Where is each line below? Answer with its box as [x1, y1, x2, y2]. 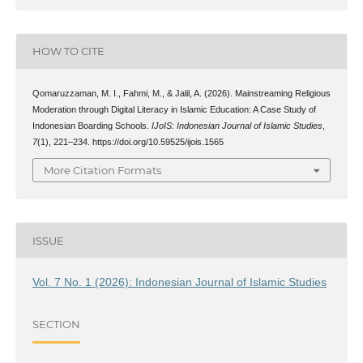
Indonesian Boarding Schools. [32, 120, 152, 130]
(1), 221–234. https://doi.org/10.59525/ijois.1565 [36, 136, 224, 147]
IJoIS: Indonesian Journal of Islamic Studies [151, 120, 322, 130]
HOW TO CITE [32, 45, 105, 58]
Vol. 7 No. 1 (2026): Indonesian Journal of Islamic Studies [32, 275, 327, 289]
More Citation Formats [44, 164, 161, 177]
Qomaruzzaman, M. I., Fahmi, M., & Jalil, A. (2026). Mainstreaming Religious [32, 88, 331, 98]
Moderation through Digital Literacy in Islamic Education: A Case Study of [32, 104, 316, 114]
